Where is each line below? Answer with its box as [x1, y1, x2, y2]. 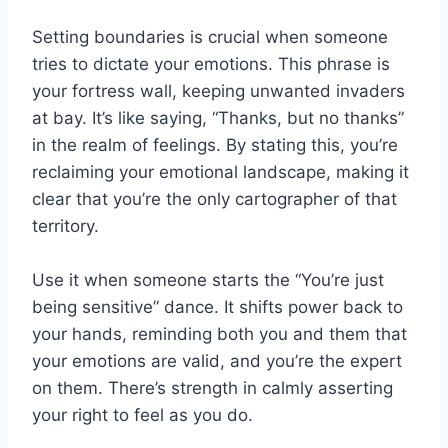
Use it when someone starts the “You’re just [32, 269, 384, 290]
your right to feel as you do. [32, 404, 253, 425]
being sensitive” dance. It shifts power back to [32, 296, 403, 317]
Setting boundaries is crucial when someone [32, 26, 388, 47]
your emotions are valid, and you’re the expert [32, 350, 402, 371]
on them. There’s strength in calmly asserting [32, 377, 393, 398]
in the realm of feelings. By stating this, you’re [32, 134, 398, 155]
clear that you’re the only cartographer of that [32, 188, 397, 209]
